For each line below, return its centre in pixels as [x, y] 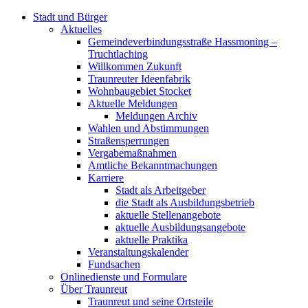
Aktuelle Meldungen [133, 103]
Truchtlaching [118, 54]
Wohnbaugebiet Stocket [140, 91]
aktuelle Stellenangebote [168, 215]
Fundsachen [114, 264]
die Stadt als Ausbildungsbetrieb [185, 202]
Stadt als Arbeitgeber [161, 190]
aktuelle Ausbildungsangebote [180, 227]
